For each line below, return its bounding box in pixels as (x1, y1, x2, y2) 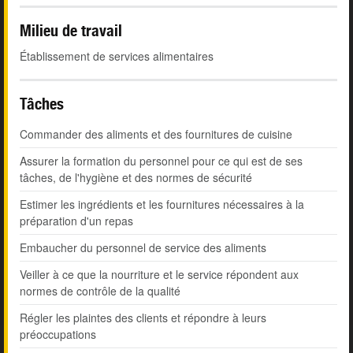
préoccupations (20, 326, 96, 343)
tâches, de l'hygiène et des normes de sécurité (20, 169, 252, 186)
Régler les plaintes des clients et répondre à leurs (20, 310, 266, 326)
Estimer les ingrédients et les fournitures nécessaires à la (20, 196, 304, 213)
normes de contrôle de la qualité (20, 283, 180, 299)
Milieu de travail (20, 21, 122, 40)
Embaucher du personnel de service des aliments (20, 240, 266, 256)
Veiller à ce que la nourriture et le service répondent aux (20, 266, 299, 283)
